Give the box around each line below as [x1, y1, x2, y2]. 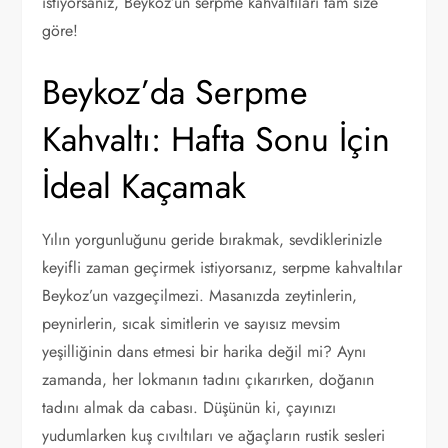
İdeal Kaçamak [42, 162, 247, 211]
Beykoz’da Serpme [42, 68, 309, 117]
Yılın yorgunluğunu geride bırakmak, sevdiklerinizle [42, 228, 383, 251]
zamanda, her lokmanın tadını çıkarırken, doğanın [42, 368, 375, 391]
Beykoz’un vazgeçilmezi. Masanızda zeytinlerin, [42, 284, 358, 307]
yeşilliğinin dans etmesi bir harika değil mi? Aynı [42, 340, 367, 363]
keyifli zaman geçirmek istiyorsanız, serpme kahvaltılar [42, 256, 403, 279]
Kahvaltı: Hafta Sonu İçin [42, 115, 391, 164]
